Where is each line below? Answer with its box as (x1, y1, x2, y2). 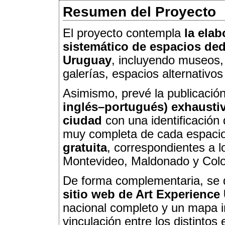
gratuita (63, 141, 107, 154)
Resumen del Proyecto (63, 4, 216, 20)
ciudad (63, 114, 102, 127)
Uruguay (63, 53, 111, 67)
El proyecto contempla (63, 26, 181, 40)
